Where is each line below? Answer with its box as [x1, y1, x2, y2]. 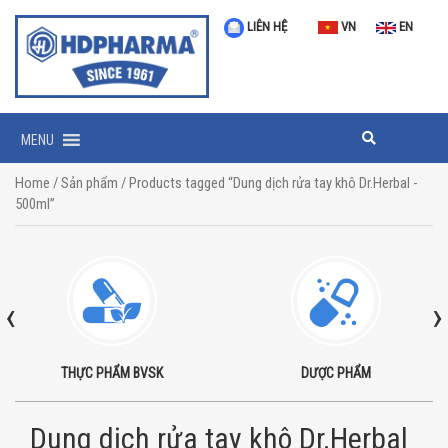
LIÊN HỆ [244, 19, 287, 34]
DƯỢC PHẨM [301, 365, 371, 382]
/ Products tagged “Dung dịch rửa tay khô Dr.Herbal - [118, 174, 417, 193]
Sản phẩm [61, 174, 118, 193]
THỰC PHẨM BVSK [61, 365, 163, 382]
